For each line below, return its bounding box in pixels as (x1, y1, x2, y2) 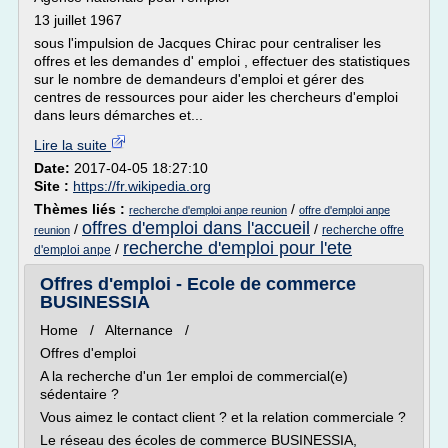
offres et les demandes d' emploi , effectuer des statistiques (34, 53, 410, 69)
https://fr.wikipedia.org (73, 178, 211, 194)
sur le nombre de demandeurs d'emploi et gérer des (34, 71, 364, 87)
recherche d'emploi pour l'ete (123, 238, 352, 258)
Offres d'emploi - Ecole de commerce (40, 274, 356, 294)
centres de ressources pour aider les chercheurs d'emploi (34, 89, 398, 105)
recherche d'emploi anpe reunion (129, 204, 287, 216)
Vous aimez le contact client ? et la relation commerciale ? (40, 409, 406, 425)
